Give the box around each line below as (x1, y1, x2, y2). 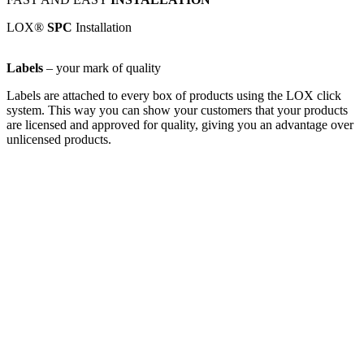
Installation (76, 19, 132, 34)
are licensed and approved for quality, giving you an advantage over (6, 117, 353, 132)
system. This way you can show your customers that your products (6, 102, 348, 117)
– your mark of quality (43, 60, 161, 75)
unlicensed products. (6, 132, 111, 146)
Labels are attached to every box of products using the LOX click (6, 88, 341, 102)
